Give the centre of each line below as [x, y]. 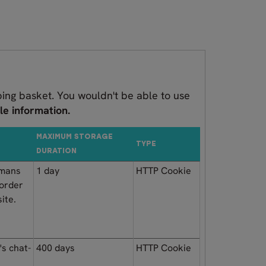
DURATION [56, 151]
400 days [56, 248]
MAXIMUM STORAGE [75, 137]
